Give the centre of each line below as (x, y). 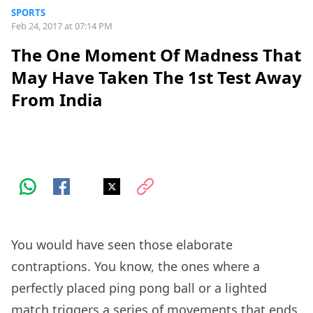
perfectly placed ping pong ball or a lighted (139, 288)
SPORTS (28, 13)
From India (57, 100)
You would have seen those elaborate (122, 245)
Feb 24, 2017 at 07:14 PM (62, 26)
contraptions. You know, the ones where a (136, 267)
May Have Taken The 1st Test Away (156, 78)
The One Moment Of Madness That (156, 55)
